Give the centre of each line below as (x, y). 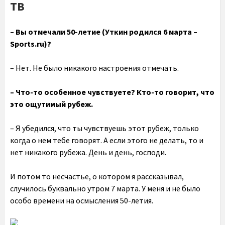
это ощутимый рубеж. (51, 104)
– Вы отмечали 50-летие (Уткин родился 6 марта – (104, 32)
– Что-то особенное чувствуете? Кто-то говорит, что (112, 92)
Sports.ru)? (31, 44)
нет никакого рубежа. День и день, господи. (88, 152)
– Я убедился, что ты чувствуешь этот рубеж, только (104, 128)
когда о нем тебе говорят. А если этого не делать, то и (107, 140)
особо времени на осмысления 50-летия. (82, 200)
